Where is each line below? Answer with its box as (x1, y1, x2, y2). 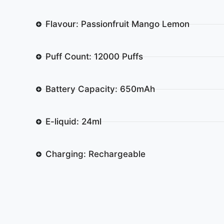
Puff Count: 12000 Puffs (45, 51, 143, 61)
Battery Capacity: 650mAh (45, 83, 155, 94)
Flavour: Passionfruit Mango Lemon (45, 18, 189, 29)
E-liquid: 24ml (45, 116, 101, 126)
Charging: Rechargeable (45, 148, 145, 159)
